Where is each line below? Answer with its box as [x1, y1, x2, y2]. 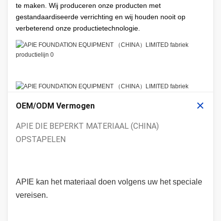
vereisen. [16, 190, 48, 199]
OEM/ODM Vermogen [16, 101, 95, 110]
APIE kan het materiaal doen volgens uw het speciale [16, 177, 202, 186]
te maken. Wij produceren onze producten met [16, 1, 161, 9]
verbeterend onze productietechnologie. [16, 24, 140, 32]
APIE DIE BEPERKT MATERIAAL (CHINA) [16, 121, 159, 131]
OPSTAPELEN [16, 134, 66, 144]
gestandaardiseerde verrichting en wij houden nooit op [16, 12, 185, 21]
